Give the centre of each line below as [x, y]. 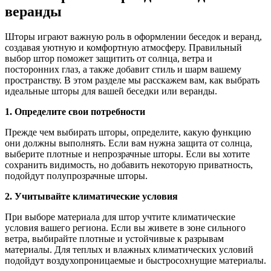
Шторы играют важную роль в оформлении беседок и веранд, [133, 37]
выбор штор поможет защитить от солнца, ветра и [109, 59]
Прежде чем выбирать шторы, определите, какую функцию [128, 132]
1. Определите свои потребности [75, 112]
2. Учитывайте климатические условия [91, 197]
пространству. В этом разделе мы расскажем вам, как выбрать [132, 80]
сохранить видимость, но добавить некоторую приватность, [129, 165]
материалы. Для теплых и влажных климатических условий [129, 250]
